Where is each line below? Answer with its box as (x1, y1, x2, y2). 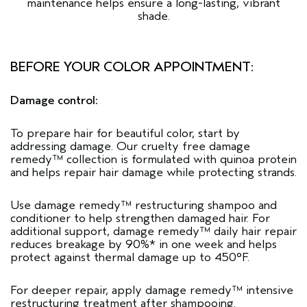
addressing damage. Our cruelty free (10, 139, 209, 154)
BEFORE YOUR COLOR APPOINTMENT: (10, 59, 254, 75)
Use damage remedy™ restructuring (10, 198, 208, 213)
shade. (137, 9, 170, 24)
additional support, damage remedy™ (10, 224, 214, 239)
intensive (246, 283, 293, 298)
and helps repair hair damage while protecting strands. (10, 165, 297, 180)
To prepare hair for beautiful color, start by (10, 126, 240, 141)
